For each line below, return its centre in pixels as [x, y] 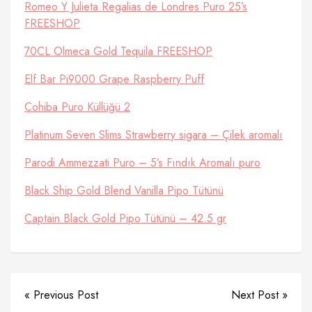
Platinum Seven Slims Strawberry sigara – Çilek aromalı [154, 135]
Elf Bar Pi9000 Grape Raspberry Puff [114, 79]
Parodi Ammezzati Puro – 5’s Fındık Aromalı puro [142, 163]
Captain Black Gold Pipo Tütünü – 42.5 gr [125, 218]
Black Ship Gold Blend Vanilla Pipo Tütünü [124, 190]
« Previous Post [61, 295]
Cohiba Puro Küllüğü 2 [77, 107]
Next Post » [259, 295]
